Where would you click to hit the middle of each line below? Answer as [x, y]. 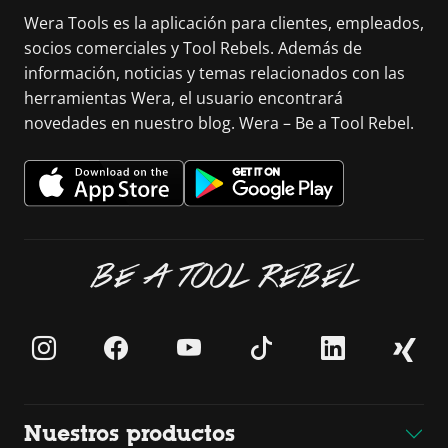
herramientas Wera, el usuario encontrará [183, 98]
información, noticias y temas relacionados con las [214, 73]
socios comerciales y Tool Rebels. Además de [193, 48]
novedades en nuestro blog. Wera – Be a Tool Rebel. [219, 123]
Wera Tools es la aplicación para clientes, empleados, [224, 23]
